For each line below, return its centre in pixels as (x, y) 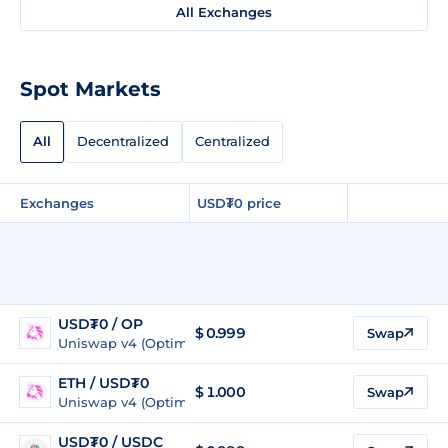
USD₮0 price (239, 202)
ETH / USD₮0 (103, 382)
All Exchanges (224, 11)
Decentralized (123, 141)
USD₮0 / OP (100, 323)
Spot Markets (90, 88)
